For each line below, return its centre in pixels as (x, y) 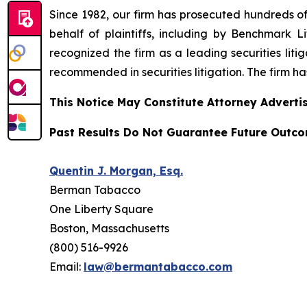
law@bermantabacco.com (158, 267)
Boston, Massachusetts (109, 229)
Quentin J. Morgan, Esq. (116, 171)
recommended (88, 72)
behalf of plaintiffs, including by (140, 34)
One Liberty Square (101, 209)
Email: (66, 267)
